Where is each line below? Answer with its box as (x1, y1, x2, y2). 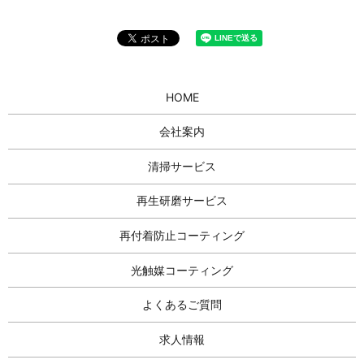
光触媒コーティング (131, 262, 233, 277)
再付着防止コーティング (119, 228, 245, 243)
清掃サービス (148, 158, 216, 173)
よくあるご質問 (142, 297, 222, 312)
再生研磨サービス (136, 193, 227, 208)
